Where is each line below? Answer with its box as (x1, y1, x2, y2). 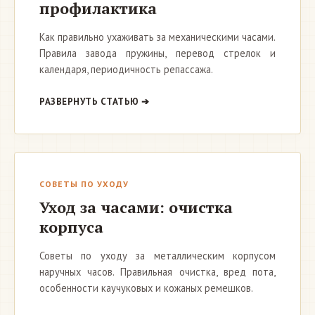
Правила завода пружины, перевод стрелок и (39, 46, 276, 60)
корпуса (39, 217, 103, 237)
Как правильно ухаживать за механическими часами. (39, 30, 276, 44)
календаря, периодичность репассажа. (39, 63, 213, 76)
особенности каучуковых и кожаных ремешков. (39, 281, 253, 295)
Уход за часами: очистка (39, 197, 233, 217)
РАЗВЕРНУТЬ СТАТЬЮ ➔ (39, 96, 150, 108)
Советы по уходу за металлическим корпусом (39, 249, 276, 262)
